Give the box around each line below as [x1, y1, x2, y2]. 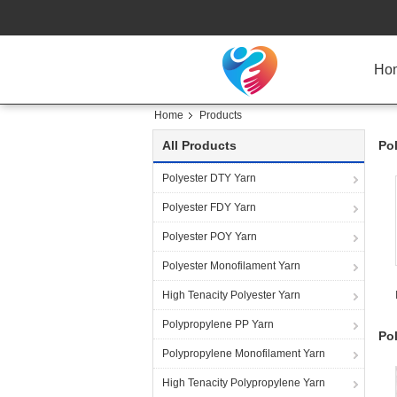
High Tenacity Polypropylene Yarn [162, 377, 325, 389]
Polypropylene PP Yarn [162, 318, 274, 331]
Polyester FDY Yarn [162, 201, 256, 214]
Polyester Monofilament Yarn [162, 260, 300, 272]
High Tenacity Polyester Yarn [162, 289, 300, 301]
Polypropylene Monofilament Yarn [162, 347, 325, 360]
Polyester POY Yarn [162, 230, 257, 243]
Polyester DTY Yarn [162, 172, 256, 184]
